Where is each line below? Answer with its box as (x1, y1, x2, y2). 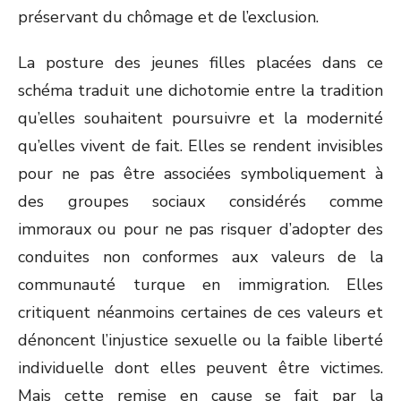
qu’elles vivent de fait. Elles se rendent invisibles (18, 135, 383, 157)
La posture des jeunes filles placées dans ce (18, 52, 383, 73)
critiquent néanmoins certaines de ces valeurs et (18, 302, 383, 323)
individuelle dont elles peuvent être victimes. (18, 357, 383, 379)
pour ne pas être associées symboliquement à (18, 163, 383, 184)
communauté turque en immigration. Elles (18, 274, 383, 295)
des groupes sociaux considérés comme (18, 191, 383, 212)
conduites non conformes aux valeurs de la (18, 246, 383, 268)
